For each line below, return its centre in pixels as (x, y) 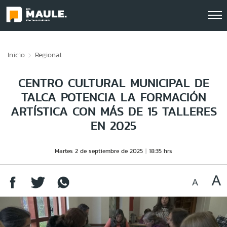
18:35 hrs (161, 151)
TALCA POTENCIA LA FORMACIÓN (113, 97)
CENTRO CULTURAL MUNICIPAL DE (113, 83)
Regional (48, 55)
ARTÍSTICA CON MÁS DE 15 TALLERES (113, 111)
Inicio (16, 55)
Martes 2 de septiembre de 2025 (99, 151)
